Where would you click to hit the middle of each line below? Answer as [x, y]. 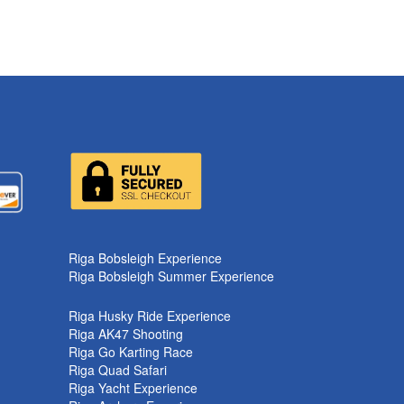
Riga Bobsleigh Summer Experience [171, 275]
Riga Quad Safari [118, 369]
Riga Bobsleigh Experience [145, 257]
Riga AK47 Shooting [126, 333]
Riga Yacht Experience [133, 387]
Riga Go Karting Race [131, 351]
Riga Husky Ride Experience [150, 315]
